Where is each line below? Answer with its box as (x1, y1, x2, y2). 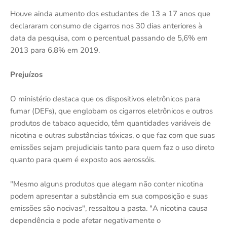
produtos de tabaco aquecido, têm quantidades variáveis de (10, 118, 211, 128)
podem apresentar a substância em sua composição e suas (10, 191, 208, 201)
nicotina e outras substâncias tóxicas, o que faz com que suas (10, 130, 215, 140)
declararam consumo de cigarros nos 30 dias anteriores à (10, 21, 202, 31)
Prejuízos (10, 69, 43, 80)
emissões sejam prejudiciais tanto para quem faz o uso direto (10, 142, 214, 153)
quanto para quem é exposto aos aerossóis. (10, 155, 156, 165)
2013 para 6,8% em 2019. (10, 45, 100, 55)
